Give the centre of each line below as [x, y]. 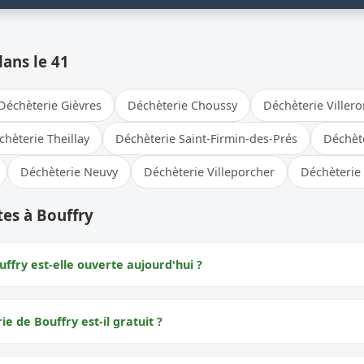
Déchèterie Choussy [182, 105]
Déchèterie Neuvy [69, 171]
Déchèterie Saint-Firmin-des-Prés [206, 138]
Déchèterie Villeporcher [209, 171]
